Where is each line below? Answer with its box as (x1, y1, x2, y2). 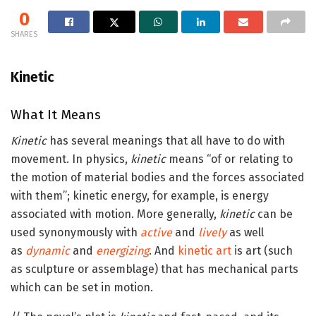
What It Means (11, 107, 101, 123)
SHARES (11, 29, 37, 39)
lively (198, 225, 226, 239)
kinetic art (178, 243, 231, 257)
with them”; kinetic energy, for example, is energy (11, 188, 269, 202)
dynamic (25, 243, 70, 257)
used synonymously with (11, 225, 140, 239)
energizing (96, 243, 149, 257)
